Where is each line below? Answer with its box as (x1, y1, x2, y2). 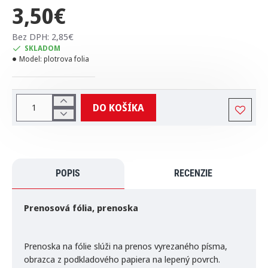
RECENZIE (173, 167, 212, 179)
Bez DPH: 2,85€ (12, 30, 74, 42)
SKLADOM (25, 42, 60, 53)
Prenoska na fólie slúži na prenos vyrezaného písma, (24, 239, 227, 252)
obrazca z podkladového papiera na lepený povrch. (24, 252, 220, 265)
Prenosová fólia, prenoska (24, 201, 138, 214)
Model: (19, 53, 42, 64)
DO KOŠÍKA (93, 100, 144, 114)
